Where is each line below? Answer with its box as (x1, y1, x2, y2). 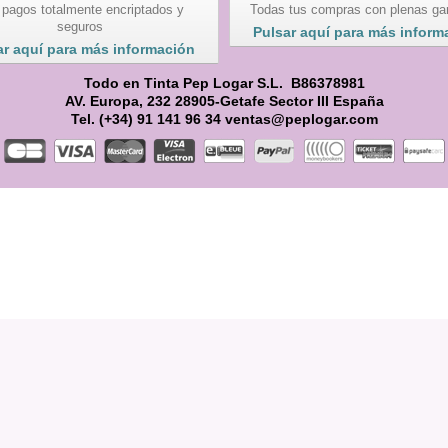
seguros (57, 18, 104, 34)
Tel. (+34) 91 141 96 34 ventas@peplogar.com (70, 110, 378, 127)
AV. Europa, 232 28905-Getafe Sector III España (64, 92, 384, 109)
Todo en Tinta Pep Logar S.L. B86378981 (83, 74, 365, 91)
